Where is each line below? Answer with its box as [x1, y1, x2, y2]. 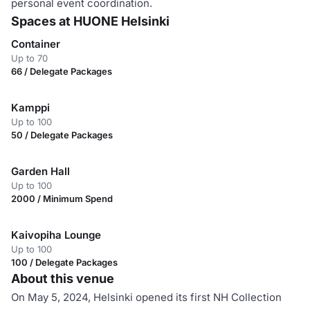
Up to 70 [11, 53, 48, 64]
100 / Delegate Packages [11, 257, 118, 268]
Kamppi [11, 101, 50, 114]
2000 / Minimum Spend [11, 193, 113, 204]
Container [11, 37, 60, 51]
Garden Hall [11, 165, 70, 178]
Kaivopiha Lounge [11, 228, 101, 241]
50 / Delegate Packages [11, 129, 113, 140]
